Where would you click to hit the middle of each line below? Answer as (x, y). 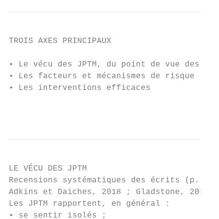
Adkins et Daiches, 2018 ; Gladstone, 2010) (111, 192)
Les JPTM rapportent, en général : (89, 204)
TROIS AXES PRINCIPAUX (60, 41)
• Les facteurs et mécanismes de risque (102, 76)
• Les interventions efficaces (80, 88)
